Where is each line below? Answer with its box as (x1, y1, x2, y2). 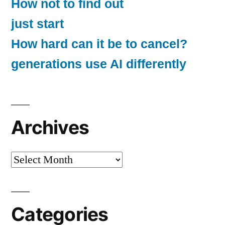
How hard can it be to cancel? (11, 37, 187, 51)
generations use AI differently (11, 57, 186, 71)
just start (11, 17, 64, 31)
